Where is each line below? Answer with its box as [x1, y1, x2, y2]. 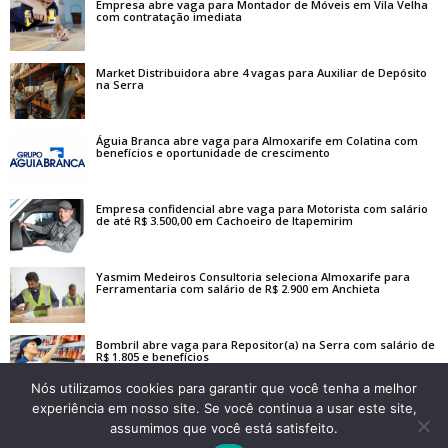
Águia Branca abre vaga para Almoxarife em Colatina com [96, 133, 418, 149]
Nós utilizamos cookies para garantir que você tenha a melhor [31, 380, 417, 396]
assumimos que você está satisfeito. [110, 420, 338, 436]
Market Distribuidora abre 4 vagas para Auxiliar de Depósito [96, 65, 427, 81]
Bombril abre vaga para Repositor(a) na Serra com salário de [96, 337, 435, 353]
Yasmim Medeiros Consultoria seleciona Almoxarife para [96, 269, 410, 285]
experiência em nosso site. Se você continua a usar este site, [31, 400, 417, 416]
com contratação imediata [96, 9, 242, 25]
